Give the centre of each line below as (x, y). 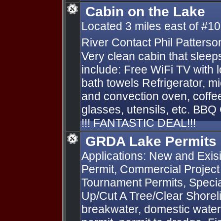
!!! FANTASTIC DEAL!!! (139, 123)
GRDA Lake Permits (151, 141)
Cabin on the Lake (145, 11)
